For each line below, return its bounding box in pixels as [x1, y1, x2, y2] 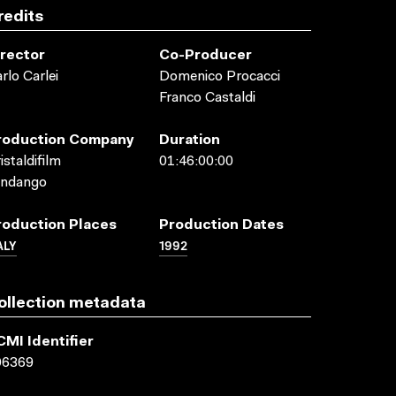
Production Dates [159, 218, 284, 232]
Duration [159, 133, 220, 148]
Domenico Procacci [159, 70, 280, 84]
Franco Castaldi [159, 91, 255, 105]
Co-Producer [159, 49, 252, 63]
